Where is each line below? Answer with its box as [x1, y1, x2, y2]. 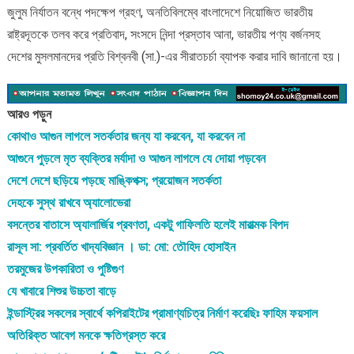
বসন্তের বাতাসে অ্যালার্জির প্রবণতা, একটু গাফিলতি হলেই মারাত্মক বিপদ [6, 217, 288, 232]
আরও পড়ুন [6, 106, 51, 122]
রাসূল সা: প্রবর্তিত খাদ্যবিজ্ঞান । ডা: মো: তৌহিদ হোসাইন [6, 239, 235, 254]
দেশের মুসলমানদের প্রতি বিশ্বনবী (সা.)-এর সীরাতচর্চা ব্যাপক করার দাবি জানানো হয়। [6, 48, 342, 64]
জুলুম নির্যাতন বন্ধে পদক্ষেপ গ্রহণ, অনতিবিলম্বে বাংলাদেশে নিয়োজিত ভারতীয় [6, 4, 313, 20]
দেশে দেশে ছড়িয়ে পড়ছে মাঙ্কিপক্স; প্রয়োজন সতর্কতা [6, 172, 221, 188]
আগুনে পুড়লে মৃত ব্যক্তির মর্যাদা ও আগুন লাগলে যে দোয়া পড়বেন [6, 150, 265, 166]
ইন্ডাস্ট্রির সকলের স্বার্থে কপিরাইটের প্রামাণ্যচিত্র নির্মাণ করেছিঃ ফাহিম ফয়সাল [6, 305, 318, 321]
